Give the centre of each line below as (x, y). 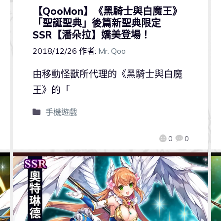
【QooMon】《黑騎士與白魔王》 (107, 11)
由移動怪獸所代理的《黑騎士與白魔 (107, 74)
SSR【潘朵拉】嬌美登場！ (91, 35)
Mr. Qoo (112, 51)
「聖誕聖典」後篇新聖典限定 (96, 23)
